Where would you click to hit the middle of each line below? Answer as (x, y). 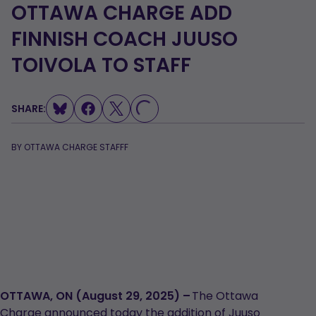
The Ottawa (224, 296)
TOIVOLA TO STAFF (101, 65)
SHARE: (29, 109)
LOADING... (111, 113)
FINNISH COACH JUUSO (124, 39)
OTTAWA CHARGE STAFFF (76, 147)
